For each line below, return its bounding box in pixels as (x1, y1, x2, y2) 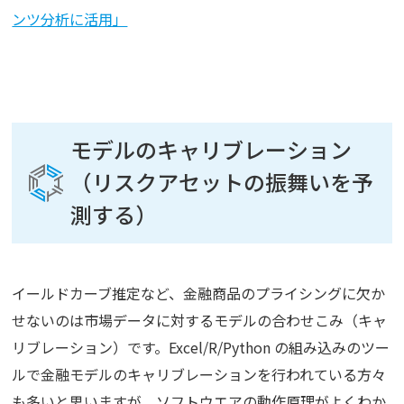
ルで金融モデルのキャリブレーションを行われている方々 (12, 363, 387, 386)
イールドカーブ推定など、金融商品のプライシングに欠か (12, 282, 386, 305)
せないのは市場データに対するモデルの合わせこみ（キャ (12, 309, 388, 332)
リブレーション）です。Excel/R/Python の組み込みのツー (12, 336, 390, 359)
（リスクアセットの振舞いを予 (70, 166, 374, 198)
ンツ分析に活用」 (12, 8, 128, 31)
